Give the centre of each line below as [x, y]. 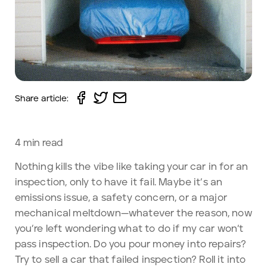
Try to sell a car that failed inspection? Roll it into [130, 260]
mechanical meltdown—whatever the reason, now [133, 213]
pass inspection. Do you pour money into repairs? [131, 244]
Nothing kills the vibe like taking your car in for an [131, 167]
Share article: [42, 99]
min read [41, 143]
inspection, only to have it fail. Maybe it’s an [119, 182]
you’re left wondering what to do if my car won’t [129, 229]
